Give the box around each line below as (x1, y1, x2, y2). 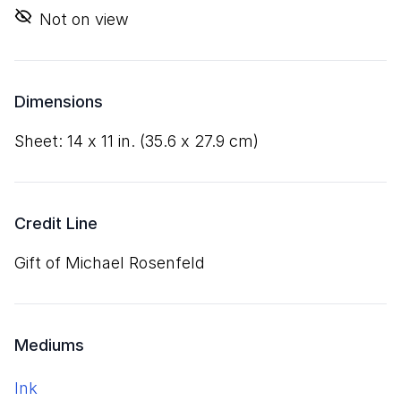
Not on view (39, 10, 129, 29)
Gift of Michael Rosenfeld (14, 253, 205, 272)
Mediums (14, 336, 84, 354)
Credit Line (14, 214, 98, 233)
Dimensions (14, 92, 103, 111)
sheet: (24, 132, 67, 150)
